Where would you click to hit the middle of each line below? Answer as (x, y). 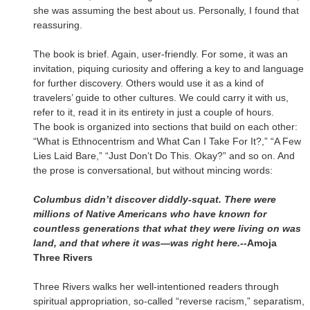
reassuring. (61, 25)
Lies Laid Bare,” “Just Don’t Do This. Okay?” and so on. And (164, 155)
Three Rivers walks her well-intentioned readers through (156, 286)
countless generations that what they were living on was (167, 228)
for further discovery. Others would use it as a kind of (148, 83)
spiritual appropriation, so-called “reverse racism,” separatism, (169, 301)
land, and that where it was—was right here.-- (140, 243)
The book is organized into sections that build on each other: (165, 126)
